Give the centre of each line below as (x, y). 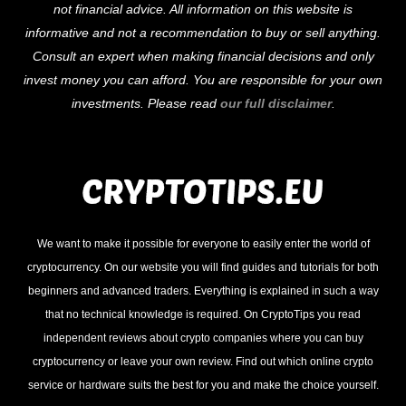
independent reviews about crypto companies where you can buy (203, 338)
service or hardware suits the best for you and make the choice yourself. (203, 385)
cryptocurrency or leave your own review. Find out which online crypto (203, 361)
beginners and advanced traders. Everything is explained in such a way (203, 290)
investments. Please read (145, 103)
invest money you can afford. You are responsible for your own (203, 79)
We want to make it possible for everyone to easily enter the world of (203, 243)
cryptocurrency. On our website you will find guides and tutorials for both (203, 267)
